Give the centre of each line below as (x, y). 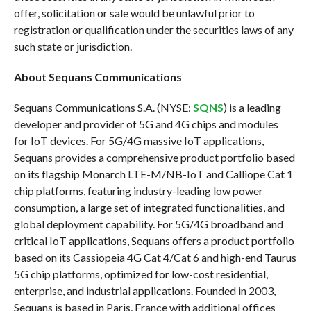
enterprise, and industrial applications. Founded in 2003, (144, 291)
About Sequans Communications (98, 77)
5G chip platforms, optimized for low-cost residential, (141, 274)
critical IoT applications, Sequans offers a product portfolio (154, 241)
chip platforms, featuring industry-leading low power (138, 191)
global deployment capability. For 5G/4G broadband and (148, 224)
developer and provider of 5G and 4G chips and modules (146, 124)
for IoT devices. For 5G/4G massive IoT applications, (138, 141)
